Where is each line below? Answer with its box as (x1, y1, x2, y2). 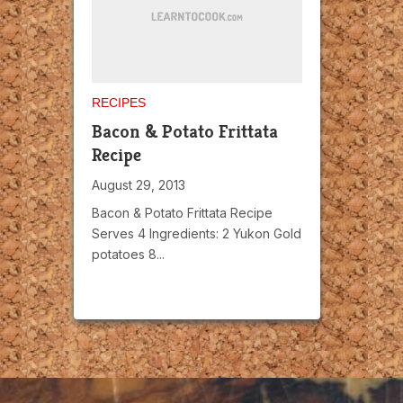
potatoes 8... (92, 246, 165, 262)
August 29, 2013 (92, 177, 185, 193)
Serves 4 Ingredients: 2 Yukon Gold (92, 226, 301, 241)
